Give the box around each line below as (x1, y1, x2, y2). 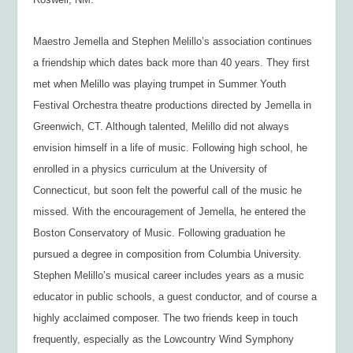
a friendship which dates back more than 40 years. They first (33, 57, 310, 69)
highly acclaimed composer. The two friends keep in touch (33, 312, 299, 325)
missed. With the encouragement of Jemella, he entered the (33, 206, 307, 218)
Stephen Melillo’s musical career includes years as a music (33, 269, 305, 282)
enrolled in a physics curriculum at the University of (33, 163, 268, 176)
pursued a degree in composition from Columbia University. (33, 248, 303, 261)
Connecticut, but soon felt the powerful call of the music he (33, 184, 303, 197)
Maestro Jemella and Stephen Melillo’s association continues (33, 35, 313, 48)
